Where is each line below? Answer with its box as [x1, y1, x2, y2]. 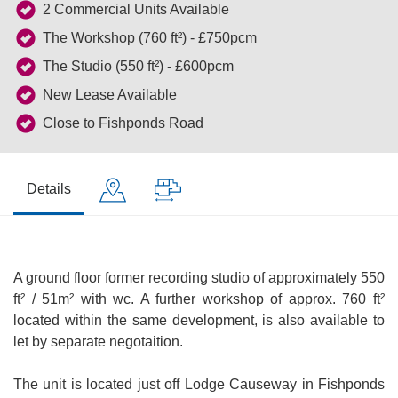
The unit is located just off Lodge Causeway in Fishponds [13, 377, 385, 392]
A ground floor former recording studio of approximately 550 [13, 270, 385, 285]
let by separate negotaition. [13, 334, 183, 349]
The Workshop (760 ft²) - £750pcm [43, 30, 257, 45]
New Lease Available [43, 87, 177, 102]
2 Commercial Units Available [43, 2, 229, 17]
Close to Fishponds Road [43, 115, 203, 131]
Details [27, 181, 71, 196]
